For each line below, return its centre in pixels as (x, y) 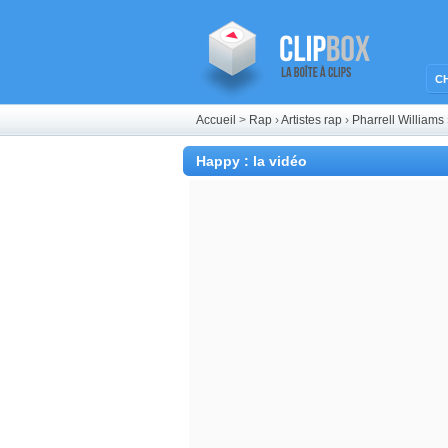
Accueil (216, 120)
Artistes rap (311, 120)
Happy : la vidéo (251, 161)
